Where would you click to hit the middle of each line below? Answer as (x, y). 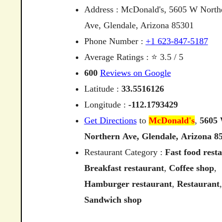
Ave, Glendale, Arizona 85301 (139, 25)
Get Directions (110, 120)
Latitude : (103, 89)
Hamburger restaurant (128, 184)
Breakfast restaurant (124, 168)
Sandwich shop (113, 200)
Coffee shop (191, 168)
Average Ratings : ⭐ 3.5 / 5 (134, 57)
